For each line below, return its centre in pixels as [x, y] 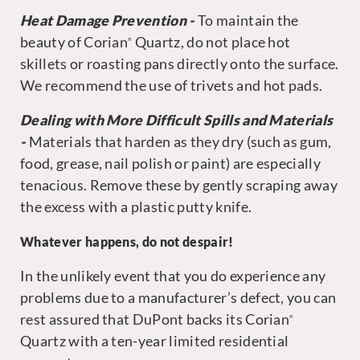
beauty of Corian [74, 42]
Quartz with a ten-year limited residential [155, 341]
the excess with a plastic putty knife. [136, 207]
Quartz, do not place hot [211, 42]
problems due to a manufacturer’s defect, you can [178, 298]
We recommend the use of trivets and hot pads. [172, 86]
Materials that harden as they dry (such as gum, [180, 142]
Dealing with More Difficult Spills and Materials [177, 120]
